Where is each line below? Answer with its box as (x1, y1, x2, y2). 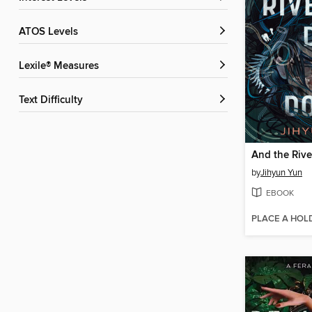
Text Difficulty (24, 94, 83, 107)
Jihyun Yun (260, 167, 302, 179)
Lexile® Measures (24, 60, 99, 73)
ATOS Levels (25, 26, 78, 39)
